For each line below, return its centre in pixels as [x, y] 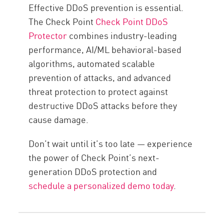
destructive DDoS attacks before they [103, 105]
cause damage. [59, 119]
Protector [48, 35]
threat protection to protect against [98, 91]
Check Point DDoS [131, 21]
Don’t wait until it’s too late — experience [111, 143]
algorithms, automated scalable [92, 63]
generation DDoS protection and [93, 171]
